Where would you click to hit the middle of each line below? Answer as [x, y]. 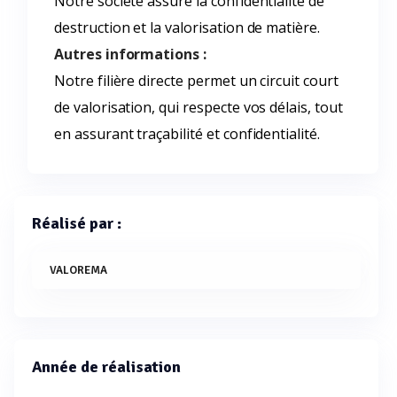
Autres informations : [130, 54]
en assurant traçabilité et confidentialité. [187, 134]
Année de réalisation [106, 367]
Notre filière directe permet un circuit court [196, 81]
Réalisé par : [77, 223]
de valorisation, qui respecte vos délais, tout [198, 107]
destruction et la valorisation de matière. [187, 27]
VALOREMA [78, 271]
